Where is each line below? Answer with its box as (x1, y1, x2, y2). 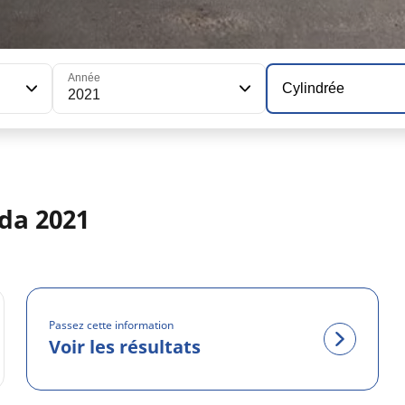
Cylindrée (282, 80, 345, 96)
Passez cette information (49, 317, 174, 334)
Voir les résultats (49, 334, 202, 360)
